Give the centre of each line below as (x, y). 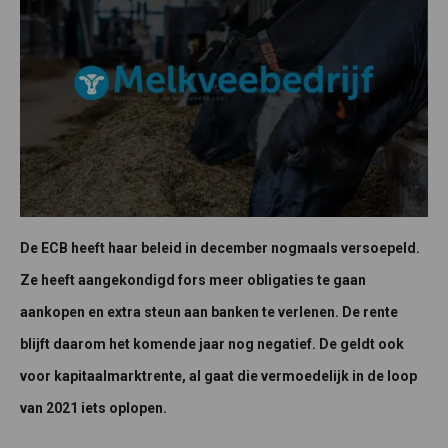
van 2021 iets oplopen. (93, 408)
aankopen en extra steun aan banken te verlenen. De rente (209, 312)
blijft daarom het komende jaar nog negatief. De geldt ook (212, 344)
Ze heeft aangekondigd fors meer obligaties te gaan (193, 280)
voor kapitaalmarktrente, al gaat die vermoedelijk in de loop (218, 376)
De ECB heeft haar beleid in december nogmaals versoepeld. (220, 248)
